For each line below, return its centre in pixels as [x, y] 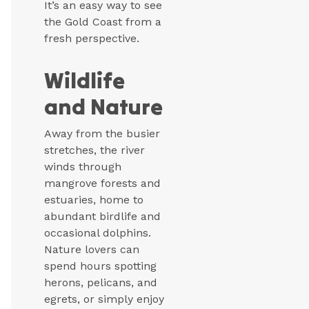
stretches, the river [94, 150]
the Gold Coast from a [103, 22]
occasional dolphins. [98, 233]
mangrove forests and [102, 183]
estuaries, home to [94, 200]
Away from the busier [102, 134]
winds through [83, 167]
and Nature [103, 107]
